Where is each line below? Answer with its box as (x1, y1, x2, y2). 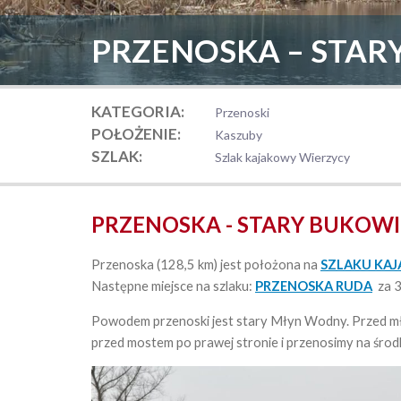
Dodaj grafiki (311, 151, 388, 167)
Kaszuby (215, 127, 262, 142)
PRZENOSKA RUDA (255, 278, 372, 294)
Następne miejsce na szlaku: (91, 278, 255, 294)
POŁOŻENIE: (91, 124, 181, 143)
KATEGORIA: (91, 102, 184, 121)
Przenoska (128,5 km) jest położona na (91, 257, 320, 272)
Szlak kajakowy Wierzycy (215, 149, 350, 165)
